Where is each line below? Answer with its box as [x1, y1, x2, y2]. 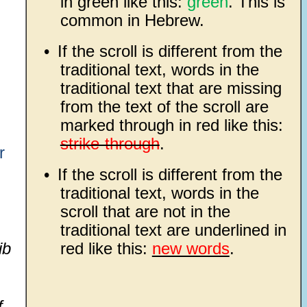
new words [151, 239, 230, 258]
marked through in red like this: [60, 116, 283, 134]
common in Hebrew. [60, 11, 204, 29]
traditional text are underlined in [60, 221, 286, 239]
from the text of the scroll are [60, 97, 269, 116]
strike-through [60, 134, 160, 153]
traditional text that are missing [60, 79, 282, 97]
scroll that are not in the [60, 202, 230, 221]
